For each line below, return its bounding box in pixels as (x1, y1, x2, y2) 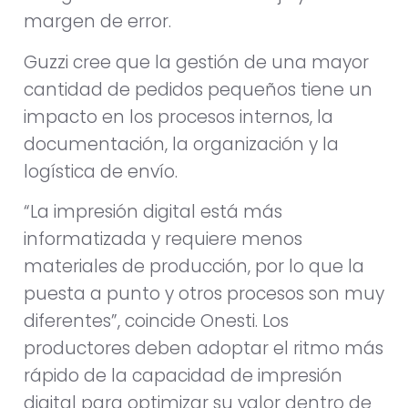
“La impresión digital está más (24, 199, 282, 225)
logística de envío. (24, 158, 178, 184)
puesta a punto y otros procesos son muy (24, 281, 384, 307)
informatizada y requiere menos (24, 227, 302, 252)
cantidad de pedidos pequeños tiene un (24, 76, 372, 102)
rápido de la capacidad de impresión (24, 363, 342, 389)
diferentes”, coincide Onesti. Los (24, 309, 289, 334)
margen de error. (24, 9, 171, 35)
